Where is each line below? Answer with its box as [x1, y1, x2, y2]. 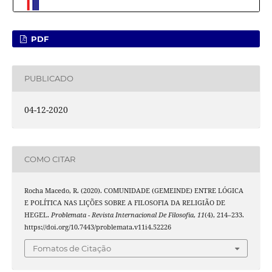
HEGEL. [24, 210, 51, 219]
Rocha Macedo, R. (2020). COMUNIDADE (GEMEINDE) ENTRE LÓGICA [24, 186, 243, 195]
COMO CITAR [24, 154, 75, 165]
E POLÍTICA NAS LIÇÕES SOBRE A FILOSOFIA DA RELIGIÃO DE [24, 198, 225, 207]
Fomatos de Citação [33, 243, 111, 254]
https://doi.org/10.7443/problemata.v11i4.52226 [24, 222, 171, 231]
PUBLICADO [24, 73, 73, 84]
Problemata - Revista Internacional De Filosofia [50, 210, 194, 219]
